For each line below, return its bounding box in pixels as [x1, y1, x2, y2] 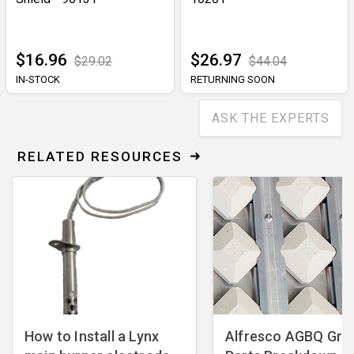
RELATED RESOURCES [17, 149, 183, 165]
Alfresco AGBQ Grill [225, 328, 352, 345]
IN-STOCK [16, 73, 60, 86]
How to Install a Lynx [24, 328, 160, 345]
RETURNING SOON [190, 73, 275, 86]
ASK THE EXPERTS [212, 111, 330, 126]
